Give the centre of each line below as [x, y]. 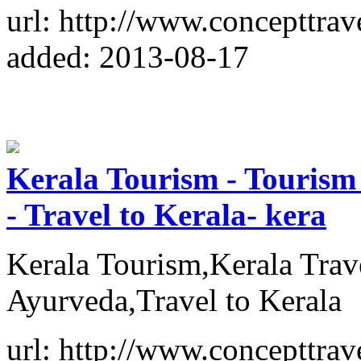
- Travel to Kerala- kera [166, 214]
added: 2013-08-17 [128, 56]
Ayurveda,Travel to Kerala [174, 300]
